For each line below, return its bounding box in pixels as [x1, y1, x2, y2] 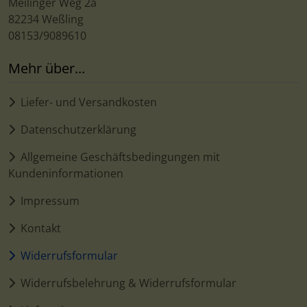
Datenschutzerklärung [21, 122, 136, 138]
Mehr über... [8, 59, 85, 78]
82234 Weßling [8, 12, 84, 27]
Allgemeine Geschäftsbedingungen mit [21, 149, 220, 165]
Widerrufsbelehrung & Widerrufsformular [21, 275, 236, 291]
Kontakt [21, 221, 61, 236]
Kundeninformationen [8, 166, 123, 182]
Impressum [21, 193, 79, 209]
